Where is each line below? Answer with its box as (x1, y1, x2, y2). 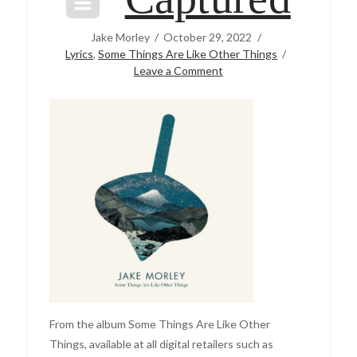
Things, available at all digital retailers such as (49, 336, 274, 351)
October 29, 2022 (163, 29, 253, 44)
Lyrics (65, 46, 94, 61)
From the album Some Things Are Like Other (49, 316, 271, 331)
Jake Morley (90, 29, 150, 44)
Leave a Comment (133, 63, 223, 77)
